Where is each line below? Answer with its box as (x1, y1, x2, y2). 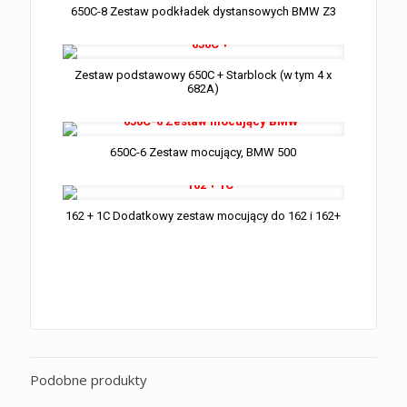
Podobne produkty (30, 370, 147, 389)
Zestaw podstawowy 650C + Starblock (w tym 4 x (74, 67, 333, 82)
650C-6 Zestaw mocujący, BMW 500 (110, 144, 297, 159)
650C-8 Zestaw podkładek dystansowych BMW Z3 (70, 4, 336, 18)
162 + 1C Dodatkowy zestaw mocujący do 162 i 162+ (65, 208, 342, 223)
